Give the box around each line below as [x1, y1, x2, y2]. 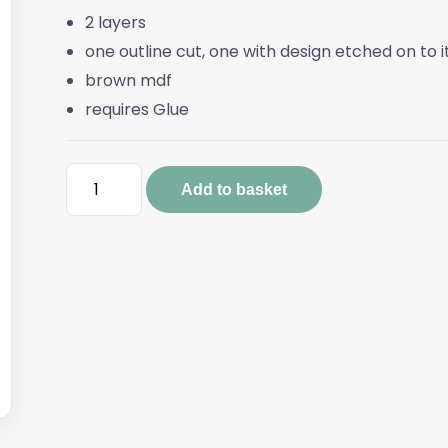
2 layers [84, 11, 146, 35]
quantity [64, 238, 130, 262]
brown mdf [84, 69, 172, 93]
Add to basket [180, 180, 287, 198]
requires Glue [84, 98, 189, 122]
